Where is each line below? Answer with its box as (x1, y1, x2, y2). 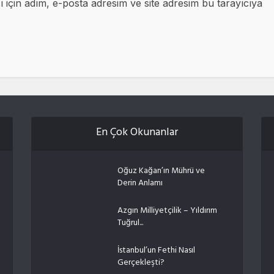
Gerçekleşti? (117, 254, 165, 272)
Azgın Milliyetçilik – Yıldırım (117, 202, 217, 220)
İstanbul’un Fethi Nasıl (117, 242, 195, 259)
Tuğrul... (117, 215, 143, 232)
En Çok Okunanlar (95, 122, 178, 144)
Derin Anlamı (117, 175, 163, 192)
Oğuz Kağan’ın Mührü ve (117, 163, 205, 180)
